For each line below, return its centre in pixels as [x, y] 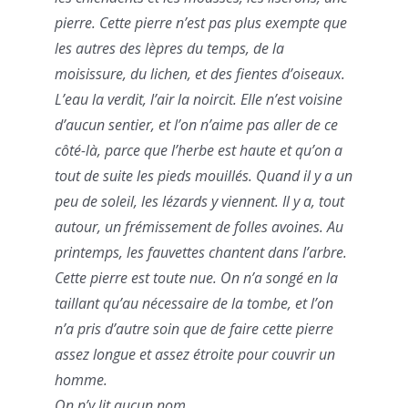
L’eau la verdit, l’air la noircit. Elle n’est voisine [199, 100]
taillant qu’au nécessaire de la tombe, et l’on [194, 304]
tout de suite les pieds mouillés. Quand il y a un [204, 176]
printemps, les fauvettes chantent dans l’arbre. [201, 253]
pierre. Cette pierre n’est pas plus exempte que [201, 23]
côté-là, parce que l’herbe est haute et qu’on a [199, 151]
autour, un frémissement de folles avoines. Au [199, 227]
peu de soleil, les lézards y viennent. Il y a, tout [199, 202]
